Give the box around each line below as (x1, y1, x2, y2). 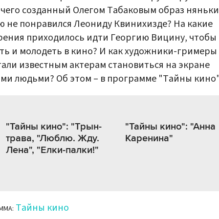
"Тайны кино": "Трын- (6, 121, 102, 133)
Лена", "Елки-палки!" (6, 144, 99, 156)
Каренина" (125, 132, 173, 145)
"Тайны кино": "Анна (125, 121, 216, 133)
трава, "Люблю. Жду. (6, 132, 99, 145)
